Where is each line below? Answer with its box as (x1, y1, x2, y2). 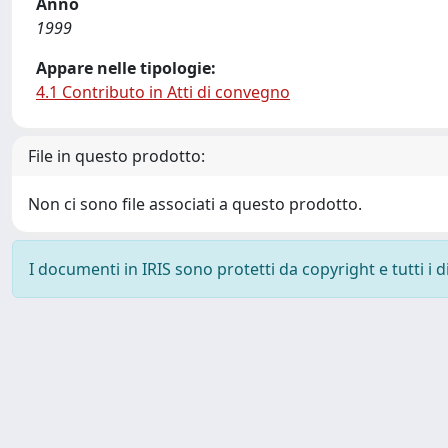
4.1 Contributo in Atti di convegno (36, 81, 290, 103)
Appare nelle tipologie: (36, 57, 216, 79)
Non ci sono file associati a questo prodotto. (28, 193, 362, 215)
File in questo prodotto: (28, 145, 205, 167)
